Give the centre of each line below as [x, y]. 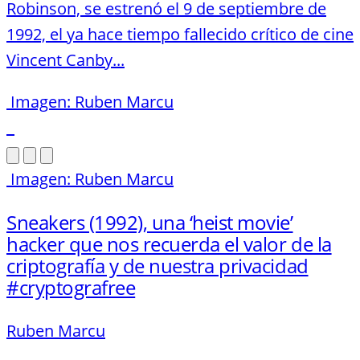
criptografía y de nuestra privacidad [157, 266]
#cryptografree [71, 288]
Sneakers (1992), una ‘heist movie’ [150, 223]
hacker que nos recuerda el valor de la [169, 244]
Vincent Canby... [65, 60]
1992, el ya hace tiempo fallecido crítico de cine [180, 35]
